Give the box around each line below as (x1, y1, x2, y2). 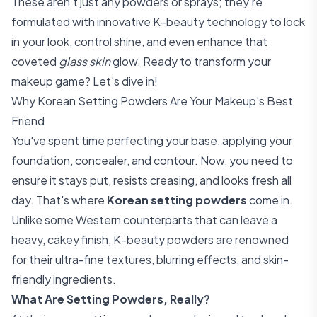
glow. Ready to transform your (110, 54, 271, 69)
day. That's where (11, 192, 107, 207)
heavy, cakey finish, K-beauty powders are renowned (11, 232, 289, 247)
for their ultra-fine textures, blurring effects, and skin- (11, 252, 289, 267)
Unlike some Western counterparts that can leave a (11, 212, 277, 227)
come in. (247, 192, 293, 207)
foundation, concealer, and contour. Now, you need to (11, 153, 293, 168)
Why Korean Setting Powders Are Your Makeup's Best (11, 93, 293, 108)
